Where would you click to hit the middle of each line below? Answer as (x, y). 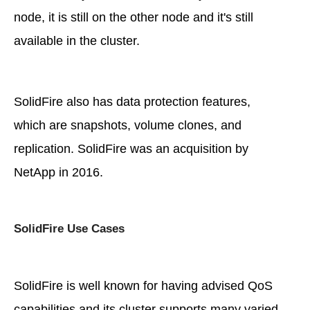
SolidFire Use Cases (69, 228)
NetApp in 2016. (58, 172)
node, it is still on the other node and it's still (134, 17)
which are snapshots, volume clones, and (128, 125)
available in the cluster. (77, 40)
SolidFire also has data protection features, (132, 101)
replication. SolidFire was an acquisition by (131, 148)
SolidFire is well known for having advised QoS (143, 285)
